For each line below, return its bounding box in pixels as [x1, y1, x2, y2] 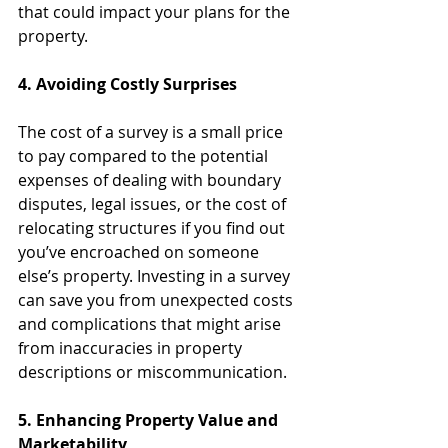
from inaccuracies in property [18, 336, 246, 359]
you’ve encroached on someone [18, 240, 263, 263]
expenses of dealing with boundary [18, 168, 285, 191]
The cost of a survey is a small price [18, 120, 287, 143]
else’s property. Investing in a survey [18, 264, 294, 287]
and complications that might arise [18, 312, 285, 335]
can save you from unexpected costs [18, 288, 297, 311]
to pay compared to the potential [18, 144, 272, 167]
